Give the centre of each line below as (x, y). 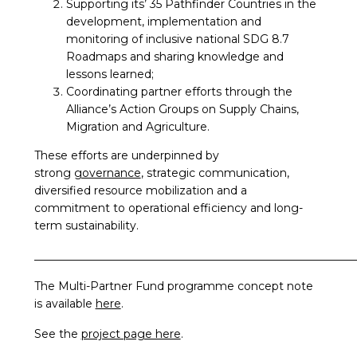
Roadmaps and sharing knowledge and (175, 57)
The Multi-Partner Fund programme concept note (173, 286)
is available (65, 304)
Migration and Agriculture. (139, 127)
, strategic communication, (215, 173)
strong (54, 173)
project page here (131, 334)
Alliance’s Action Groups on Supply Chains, (182, 110)
